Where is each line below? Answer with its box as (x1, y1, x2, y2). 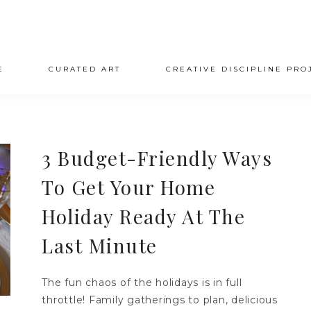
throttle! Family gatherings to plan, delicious (42, 294, 278, 306)
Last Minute (42, 233, 158, 258)
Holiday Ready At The (42, 203, 246, 229)
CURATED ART (49, 65, 121, 74)
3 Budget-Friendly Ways (42, 145, 273, 171)
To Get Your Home (42, 174, 216, 200)
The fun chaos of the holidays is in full (42, 276, 242, 289)
